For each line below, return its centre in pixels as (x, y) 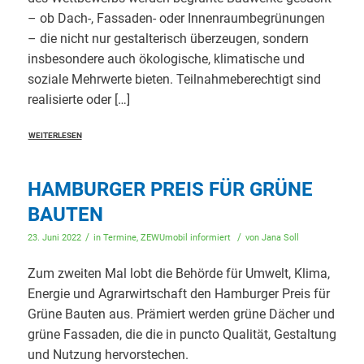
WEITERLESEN (55, 135)
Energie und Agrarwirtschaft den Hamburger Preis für (178, 294)
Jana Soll (280, 237)
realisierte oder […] (78, 99)
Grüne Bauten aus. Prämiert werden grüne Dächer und (181, 314)
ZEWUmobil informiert (185, 237)
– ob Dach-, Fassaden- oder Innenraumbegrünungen (176, 18)
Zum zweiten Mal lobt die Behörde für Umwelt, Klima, (178, 274)
